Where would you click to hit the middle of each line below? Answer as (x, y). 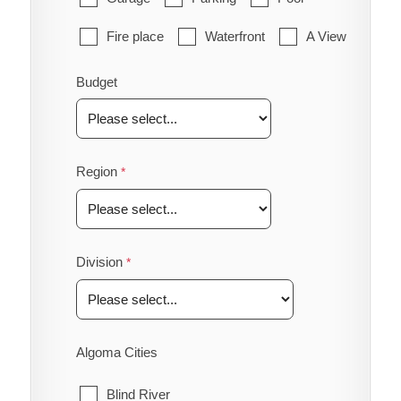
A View (326, 36)
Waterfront (235, 36)
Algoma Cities (116, 352)
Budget (96, 81)
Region (96, 171)
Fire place (135, 36)
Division (99, 261)
